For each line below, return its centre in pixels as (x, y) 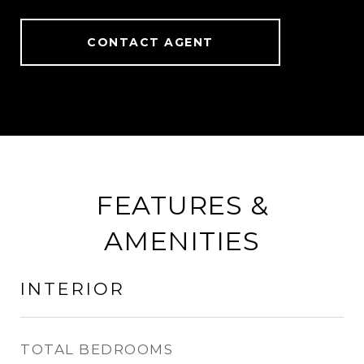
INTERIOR (73, 289)
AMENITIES (182, 241)
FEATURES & (182, 205)
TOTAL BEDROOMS (97, 349)
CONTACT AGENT (150, 42)
